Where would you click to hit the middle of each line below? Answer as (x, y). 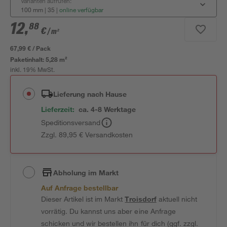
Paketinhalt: (28, 59)
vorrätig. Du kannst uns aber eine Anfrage (108, 211)
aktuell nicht (177, 199)
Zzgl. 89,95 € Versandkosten (87, 135)
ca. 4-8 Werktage (107, 109)
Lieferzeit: (58, 109)
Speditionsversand (71, 122)
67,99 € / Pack (31, 48)
